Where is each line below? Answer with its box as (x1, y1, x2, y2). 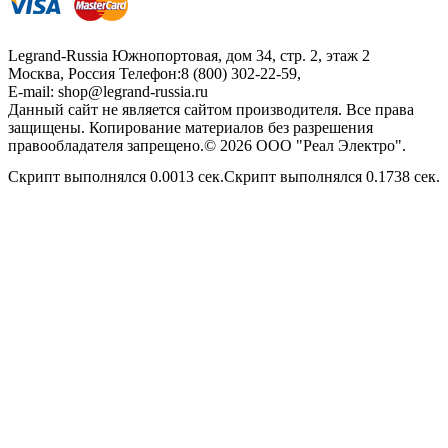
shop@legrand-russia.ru (58, 83, 208, 101)
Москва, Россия (8, 65, 115, 83)
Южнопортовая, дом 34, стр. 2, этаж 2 (112, 47, 370, 65)
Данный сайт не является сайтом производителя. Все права (8, 101, 414, 119)
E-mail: (8, 83, 58, 101)
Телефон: (119, 65, 181, 83)
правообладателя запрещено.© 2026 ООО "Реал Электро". (8, 137, 406, 155)
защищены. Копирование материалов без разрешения (8, 119, 373, 137)
